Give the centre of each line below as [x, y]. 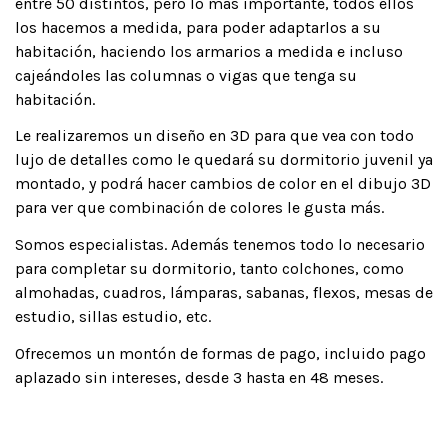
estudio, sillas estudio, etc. [113, 317]
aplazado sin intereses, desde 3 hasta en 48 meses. [199, 378]
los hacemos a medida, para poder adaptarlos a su [198, 27]
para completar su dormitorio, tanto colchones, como [209, 269]
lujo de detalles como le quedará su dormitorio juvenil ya [224, 160]
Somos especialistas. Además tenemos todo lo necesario [220, 245]
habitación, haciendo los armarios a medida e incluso [209, 51]
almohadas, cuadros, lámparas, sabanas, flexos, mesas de [224, 293]
